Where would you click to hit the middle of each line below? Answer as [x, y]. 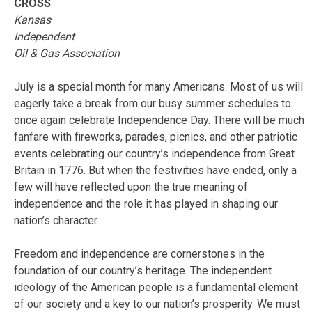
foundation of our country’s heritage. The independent [143, 270]
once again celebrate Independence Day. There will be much [159, 120]
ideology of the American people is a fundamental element [156, 287]
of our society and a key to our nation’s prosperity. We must [157, 304]
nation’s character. [56, 220]
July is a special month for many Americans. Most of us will [158, 86]
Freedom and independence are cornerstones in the [139, 253]
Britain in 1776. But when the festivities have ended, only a [155, 170]
